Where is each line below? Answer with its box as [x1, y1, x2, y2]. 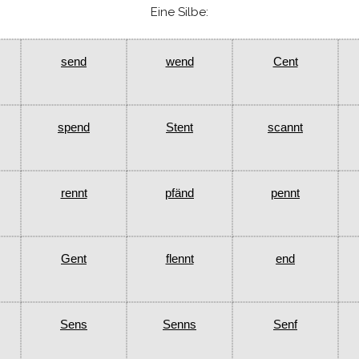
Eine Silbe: [151, 5, 208, 20]
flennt [165, 252, 194, 266]
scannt [268, 120, 303, 135]
